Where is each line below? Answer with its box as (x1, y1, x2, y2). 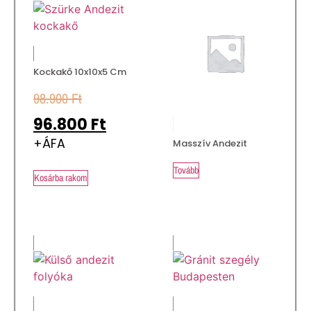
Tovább (174, 164, 199, 176)
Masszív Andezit (173, 136, 247, 150)
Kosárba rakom (34, 171, 87, 184)
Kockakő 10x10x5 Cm (33, 65, 126, 78)
